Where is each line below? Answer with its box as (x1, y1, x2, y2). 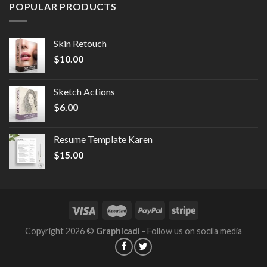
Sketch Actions (54, 85, 115, 97)
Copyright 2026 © (25, 226, 96, 237)
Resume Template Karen (54, 133, 153, 145)
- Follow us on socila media (140, 226, 242, 237)
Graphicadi (96, 226, 140, 237)
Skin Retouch (54, 37, 107, 49)
